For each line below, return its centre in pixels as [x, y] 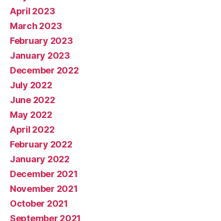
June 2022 [33, 100]
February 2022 [41, 145]
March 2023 [36, 26]
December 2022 [44, 71]
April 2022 [32, 130]
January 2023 [40, 56]
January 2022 [40, 159]
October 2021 [39, 204]
